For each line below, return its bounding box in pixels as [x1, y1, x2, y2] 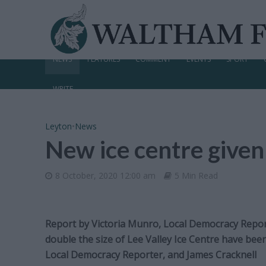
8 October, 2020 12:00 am [55, 170, 156, 181]
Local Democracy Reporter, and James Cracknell [45, 248, 256, 261]
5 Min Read [174, 170, 218, 181]
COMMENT [135, 54, 171, 64]
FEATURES [87, 54, 120, 64]
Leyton [45, 121, 72, 132]
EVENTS [186, 54, 211, 64]
